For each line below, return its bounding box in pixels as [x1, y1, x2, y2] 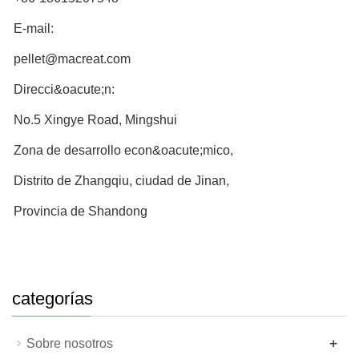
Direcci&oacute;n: [14, 83, 115, 96]
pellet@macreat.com [14, 52, 131, 66]
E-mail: [14, 22, 54, 35]
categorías [12, 288, 93, 309]
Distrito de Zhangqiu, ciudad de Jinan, [14, 174, 229, 188]
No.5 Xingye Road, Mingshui [14, 113, 177, 127]
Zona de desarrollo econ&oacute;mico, [14, 143, 233, 157]
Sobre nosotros [26, 337, 113, 350]
